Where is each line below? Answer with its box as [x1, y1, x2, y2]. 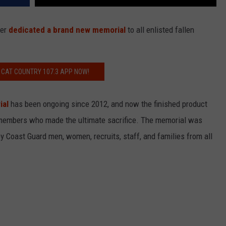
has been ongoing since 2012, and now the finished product [9, 99, 207, 109]
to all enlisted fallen [126, 25, 194, 35]
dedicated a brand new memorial [9, 25, 126, 35]
